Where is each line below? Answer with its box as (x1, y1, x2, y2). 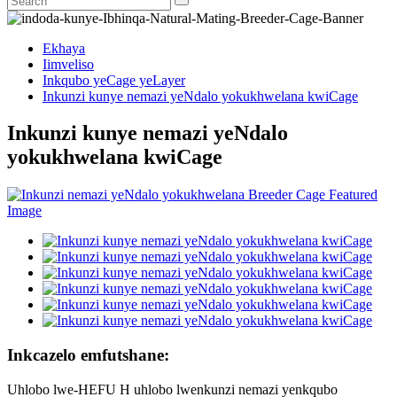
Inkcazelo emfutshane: (7, 346, 169, 365)
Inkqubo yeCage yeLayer (43, 72, 185, 88)
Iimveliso (43, 56, 94, 72)
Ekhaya (43, 40, 85, 56)
